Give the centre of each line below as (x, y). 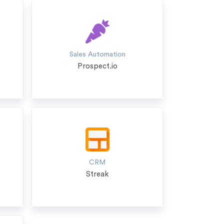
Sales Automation (97, 54)
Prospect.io (97, 66)
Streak (97, 174)
